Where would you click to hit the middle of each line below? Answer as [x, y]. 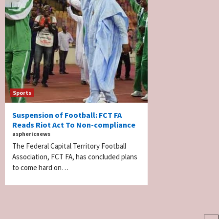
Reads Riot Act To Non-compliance [74, 124]
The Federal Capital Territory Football [69, 146]
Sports [22, 92]
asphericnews [31, 133]
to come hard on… [40, 167]
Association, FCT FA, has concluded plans [75, 156]
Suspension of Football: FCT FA [67, 115]
